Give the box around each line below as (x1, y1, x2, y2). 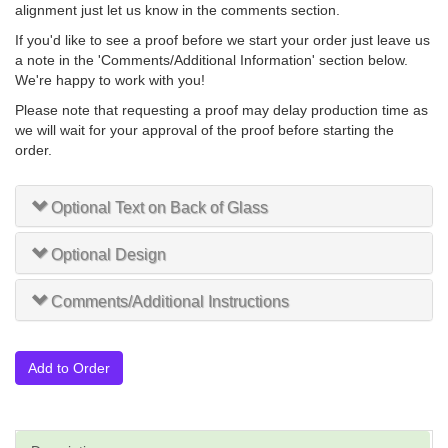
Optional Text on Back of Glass (51, 199, 268, 217)
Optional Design (51, 246, 166, 264)
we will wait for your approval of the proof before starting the (15, 122, 394, 139)
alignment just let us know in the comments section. (15, 2, 340, 19)
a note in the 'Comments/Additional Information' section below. (15, 52, 408, 69)
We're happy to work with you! (15, 72, 205, 89)
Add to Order (28, 360, 110, 377)
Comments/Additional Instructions (51, 293, 289, 311)
